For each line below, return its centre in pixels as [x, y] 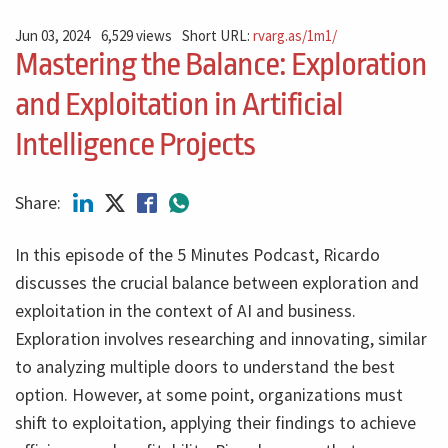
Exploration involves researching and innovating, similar [221, 339]
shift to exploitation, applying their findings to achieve [215, 423]
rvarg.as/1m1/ [295, 35]
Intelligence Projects [135, 145]
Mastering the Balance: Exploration [221, 65]
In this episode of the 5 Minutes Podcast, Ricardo [197, 255]
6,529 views [136, 35]
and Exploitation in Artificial [179, 105]
